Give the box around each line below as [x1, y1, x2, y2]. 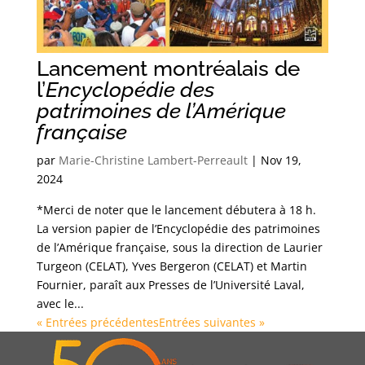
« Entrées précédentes [36, 314, 159, 330]
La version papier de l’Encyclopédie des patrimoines [36, 220, 320, 236]
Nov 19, [260, 152, 301, 168]
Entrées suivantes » [158, 314, 265, 330]
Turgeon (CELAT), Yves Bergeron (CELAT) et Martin [36, 257, 307, 274]
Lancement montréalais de [36, 55, 300, 81]
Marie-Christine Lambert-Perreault [58, 152, 248, 168]
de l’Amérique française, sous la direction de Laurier [36, 239, 323, 255]
